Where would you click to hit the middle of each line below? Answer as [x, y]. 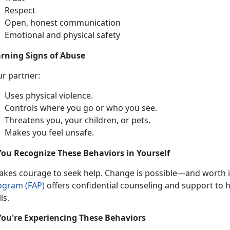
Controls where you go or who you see [80, 108]
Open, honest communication [63, 23]
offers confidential [82, 186]
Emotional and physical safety [62, 35]
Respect [20, 11]
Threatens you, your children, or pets [76, 120]
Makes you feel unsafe [48, 133]
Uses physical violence [48, 96]
